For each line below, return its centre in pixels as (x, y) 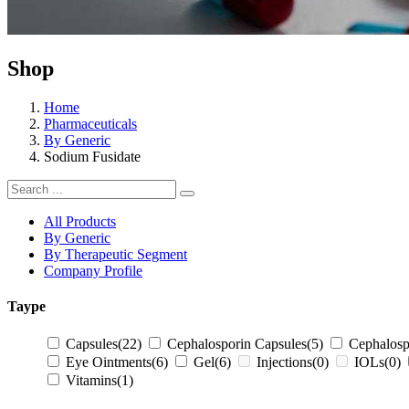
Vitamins (91, 381)
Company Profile (93, 270)
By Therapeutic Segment (115, 254)
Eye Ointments (109, 362)
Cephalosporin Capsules (237, 344)
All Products (80, 221)
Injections (284, 362)
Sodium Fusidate (92, 156)
